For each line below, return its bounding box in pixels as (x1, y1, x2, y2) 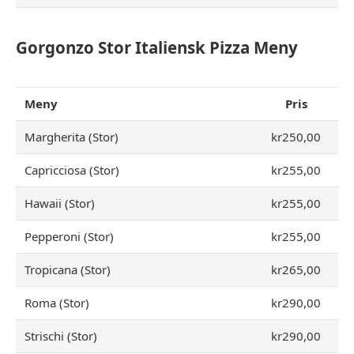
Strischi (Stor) (24, 328, 98, 345)
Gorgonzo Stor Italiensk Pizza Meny (16, 36, 298, 59)
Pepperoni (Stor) (24, 228, 115, 245)
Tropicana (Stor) (24, 262, 111, 278)
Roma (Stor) (24, 295, 90, 311)
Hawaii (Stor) (24, 195, 96, 212)
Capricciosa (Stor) (24, 162, 120, 179)
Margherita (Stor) (24, 129, 119, 145)
